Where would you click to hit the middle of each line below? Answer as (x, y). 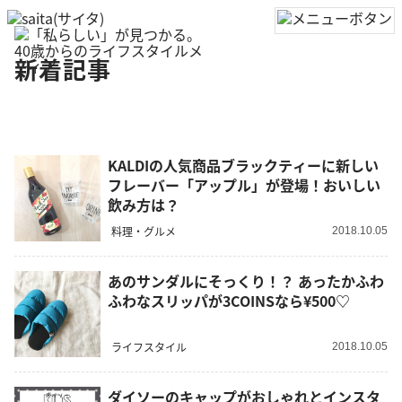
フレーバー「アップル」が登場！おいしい (244, 185)
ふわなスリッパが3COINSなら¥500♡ (229, 301)
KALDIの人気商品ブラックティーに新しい (243, 166)
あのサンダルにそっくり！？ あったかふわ (246, 281)
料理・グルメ (144, 231)
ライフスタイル (149, 346)
